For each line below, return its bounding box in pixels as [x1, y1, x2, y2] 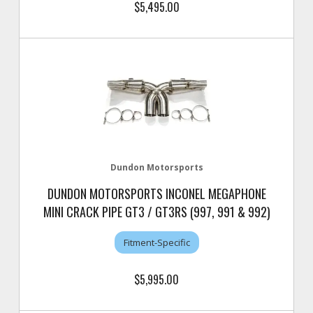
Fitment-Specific [123, 235, 190, 249]
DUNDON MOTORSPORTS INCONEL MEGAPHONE [47, 184, 266, 203]
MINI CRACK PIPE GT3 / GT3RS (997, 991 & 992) [43, 203, 270, 221]
